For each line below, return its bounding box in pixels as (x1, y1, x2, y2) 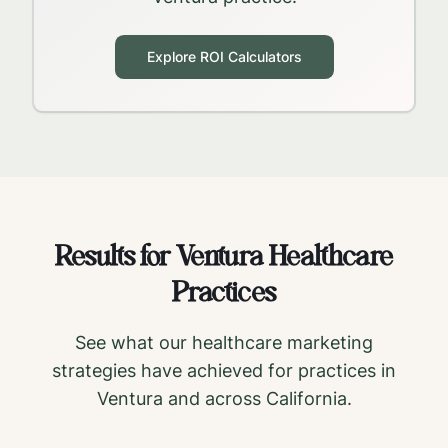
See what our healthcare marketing (75, 332, 373, 353)
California (265, 388, 347, 409)
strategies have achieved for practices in (52, 360, 396, 381)
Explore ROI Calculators (146, 48, 302, 65)
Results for (55, 236, 176, 281)
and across (162, 388, 266, 409)
